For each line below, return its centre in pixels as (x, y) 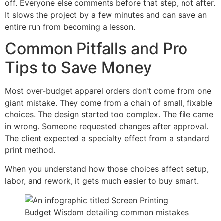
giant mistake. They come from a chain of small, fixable (109, 102)
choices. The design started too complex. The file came (109, 114)
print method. (30, 150)
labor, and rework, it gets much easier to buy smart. (102, 181)
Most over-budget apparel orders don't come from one (108, 91)
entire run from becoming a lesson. (70, 26)
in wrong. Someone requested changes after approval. (107, 126)
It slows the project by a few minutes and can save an (106, 15)
